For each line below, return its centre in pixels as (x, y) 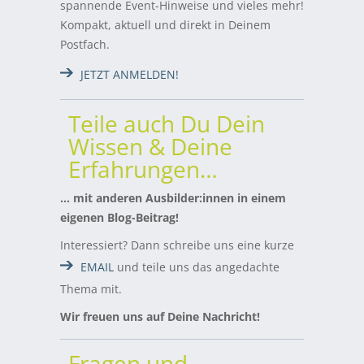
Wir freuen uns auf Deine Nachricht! (160, 317)
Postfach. (85, 45)
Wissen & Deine (150, 147)
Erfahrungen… (143, 169)
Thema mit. (91, 289)
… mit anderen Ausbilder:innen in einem (173, 198)
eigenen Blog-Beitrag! (119, 218)
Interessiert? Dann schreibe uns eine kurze (177, 245)
